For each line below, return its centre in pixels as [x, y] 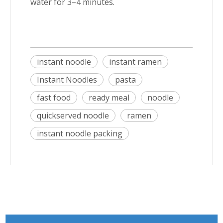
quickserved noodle [73, 115]
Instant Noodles [67, 79]
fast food [54, 97]
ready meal [109, 97]
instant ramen [135, 61]
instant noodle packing [80, 133]
